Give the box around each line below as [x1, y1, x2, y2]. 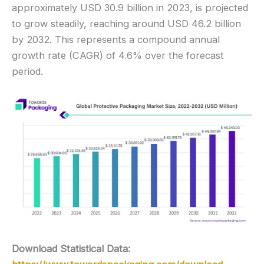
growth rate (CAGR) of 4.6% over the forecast [12, 49, 224, 61]
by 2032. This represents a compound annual [12, 33, 220, 45]
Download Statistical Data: [12, 242, 130, 255]
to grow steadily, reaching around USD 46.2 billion [12, 17, 241, 29]
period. [12, 65, 43, 77]
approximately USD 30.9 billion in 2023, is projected [12, 1, 248, 14]
